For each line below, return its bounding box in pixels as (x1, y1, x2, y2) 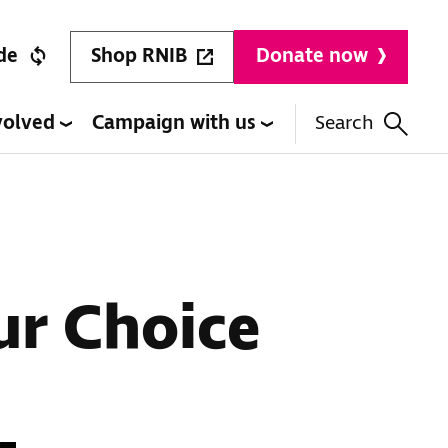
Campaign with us (92, 110, 261, 137)
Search (315, 110, 374, 137)
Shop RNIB (91, 42, 187, 70)
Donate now (256, 43, 368, 70)
